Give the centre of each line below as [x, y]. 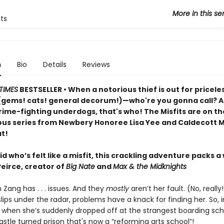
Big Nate [80, 166]
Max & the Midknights [149, 166]
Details [54, 64]
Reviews [96, 64]
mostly [117, 188]
